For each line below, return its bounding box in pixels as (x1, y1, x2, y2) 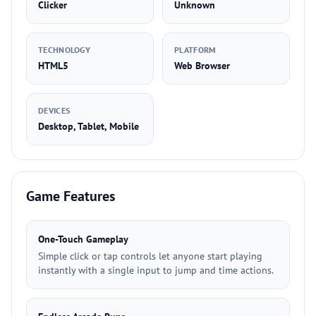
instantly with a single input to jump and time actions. (38, 264, 274, 276)
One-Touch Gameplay (38, 233, 128, 245)
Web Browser (174, 59, 230, 72)
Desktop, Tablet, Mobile (38, 120, 139, 133)
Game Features (26, 187, 115, 205)
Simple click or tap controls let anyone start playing (38, 250, 262, 262)
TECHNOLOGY (38, 44, 90, 55)
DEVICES (38, 105, 71, 116)
